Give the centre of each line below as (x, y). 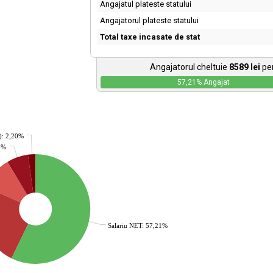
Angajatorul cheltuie (190, 67)
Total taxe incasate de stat (150, 37)
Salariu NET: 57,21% (138, 225)
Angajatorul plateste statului (149, 20)
